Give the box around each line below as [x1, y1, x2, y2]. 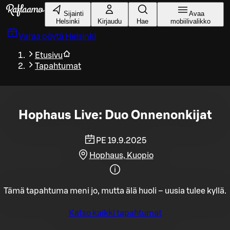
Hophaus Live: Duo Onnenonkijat [18, 109, 212, 122]
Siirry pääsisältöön [2, 3, 72, 11]
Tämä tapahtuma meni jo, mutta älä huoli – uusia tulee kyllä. [4, 186, 226, 195]
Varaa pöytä [18, 32, 64, 41]
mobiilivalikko [170, 17, 210, 25]
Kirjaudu [97, 17, 122, 25]
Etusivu [35, 51, 63, 60]
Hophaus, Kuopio [89, 151, 154, 160]
